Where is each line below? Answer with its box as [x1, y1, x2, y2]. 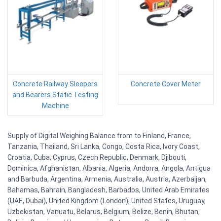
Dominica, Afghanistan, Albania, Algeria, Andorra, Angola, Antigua [7, 164, 211, 172]
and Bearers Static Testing [12, 90, 98, 99]
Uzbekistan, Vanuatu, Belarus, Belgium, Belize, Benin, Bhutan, [7, 207, 200, 216]
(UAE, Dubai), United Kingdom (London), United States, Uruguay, [7, 196, 206, 205]
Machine [41, 101, 69, 110]
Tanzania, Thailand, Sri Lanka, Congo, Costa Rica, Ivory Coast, [7, 142, 200, 150]
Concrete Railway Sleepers [13, 79, 98, 88]
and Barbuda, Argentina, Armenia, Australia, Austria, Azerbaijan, [7, 175, 207, 183]
